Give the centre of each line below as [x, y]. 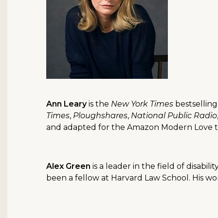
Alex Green [68, 166]
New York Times [142, 104]
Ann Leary [66, 104]
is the [99, 104]
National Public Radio [174, 116]
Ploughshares [100, 116]
